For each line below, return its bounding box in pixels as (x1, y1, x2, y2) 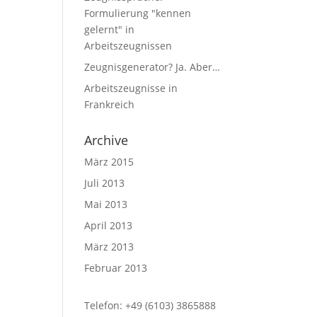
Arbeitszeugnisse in (84, 81, 178, 95)
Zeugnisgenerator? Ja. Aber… (84, 60, 221, 74)
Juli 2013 (84, 176, 125, 190)
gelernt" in (84, 23, 135, 36)
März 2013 (84, 240, 134, 253)
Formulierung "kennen (84, 6, 192, 20)
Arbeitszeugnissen (84, 39, 173, 52)
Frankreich (84, 98, 135, 111)
